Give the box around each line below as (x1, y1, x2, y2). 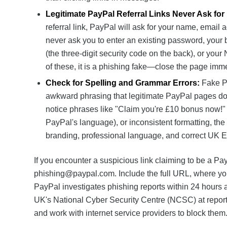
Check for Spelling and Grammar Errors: (46, 78, 200, 87)
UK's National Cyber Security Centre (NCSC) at (34, 195, 207, 204)
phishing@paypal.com (34, 169, 115, 178)
